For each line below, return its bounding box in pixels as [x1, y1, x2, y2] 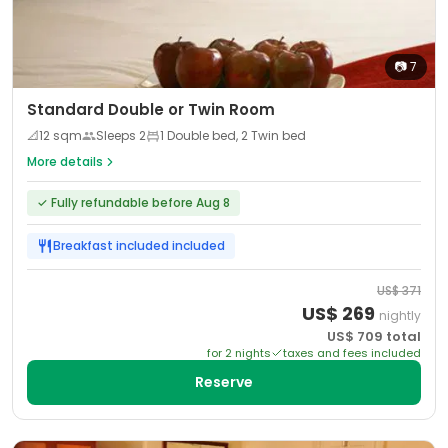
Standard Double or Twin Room [27, 99, 275, 120]
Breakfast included [53, 237, 169, 254]
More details [27, 153, 103, 170]
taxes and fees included [283, 345, 421, 361]
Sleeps [96, 127, 139, 144]
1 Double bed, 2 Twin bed [160, 127, 306, 144]
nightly [379, 307, 421, 324]
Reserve [195, 372, 253, 392]
